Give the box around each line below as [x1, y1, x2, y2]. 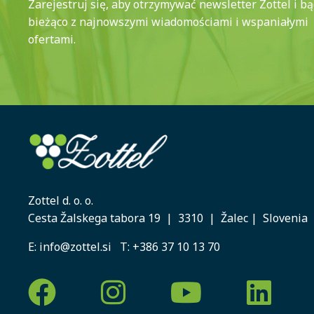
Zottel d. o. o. [28, 192, 93, 208]
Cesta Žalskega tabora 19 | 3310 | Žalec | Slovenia [28, 210, 308, 226]
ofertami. [28, 31, 76, 47]
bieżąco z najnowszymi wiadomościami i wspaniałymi [28, 13, 308, 29]
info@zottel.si [36, 238, 120, 254]
